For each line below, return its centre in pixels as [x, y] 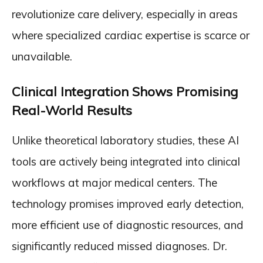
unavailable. [42, 56]
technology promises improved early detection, [128, 204]
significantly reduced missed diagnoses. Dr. [119, 246]
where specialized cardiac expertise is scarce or [131, 35]
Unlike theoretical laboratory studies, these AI [125, 140]
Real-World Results [72, 110]
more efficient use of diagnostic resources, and [128, 225]
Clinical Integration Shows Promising [125, 92]
